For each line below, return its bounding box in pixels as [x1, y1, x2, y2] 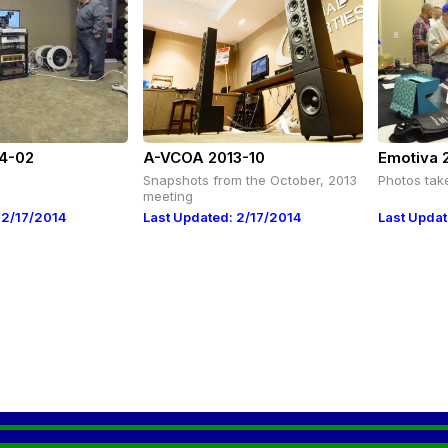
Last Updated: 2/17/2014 [143, 209, 302, 225]
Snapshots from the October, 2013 [143, 172, 357, 188]
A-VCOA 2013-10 [143, 148, 266, 167]
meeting [143, 188, 193, 204]
